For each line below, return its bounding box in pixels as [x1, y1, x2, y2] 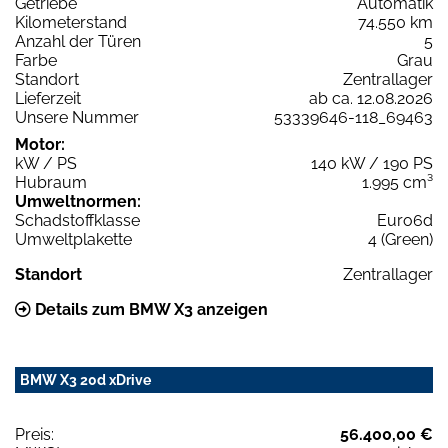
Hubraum [15, 172, 87, 192]
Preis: [15, 424, 54, 444]
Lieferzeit [15, 88, 81, 108]
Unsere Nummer [15, 107, 139, 127]
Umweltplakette [15, 229, 132, 249]
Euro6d [377, 210, 433, 230]
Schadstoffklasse [15, 210, 140, 230]
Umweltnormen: [15, 191, 141, 211]
